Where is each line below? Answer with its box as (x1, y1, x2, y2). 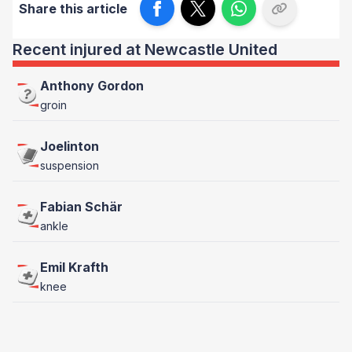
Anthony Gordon (40, 78, 144, 93)
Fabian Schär (40, 199, 123, 214)
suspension (40, 159, 99, 172)
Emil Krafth (40, 259, 108, 275)
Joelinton (40, 138, 99, 154)
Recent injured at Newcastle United (13, 40, 277, 59)
